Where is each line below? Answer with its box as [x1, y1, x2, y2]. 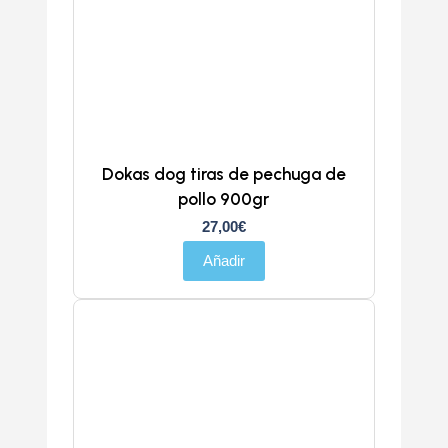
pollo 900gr [178, 189, 270, 210]
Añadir [202, 252, 245, 270]
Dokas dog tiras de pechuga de [101, 164, 346, 185]
